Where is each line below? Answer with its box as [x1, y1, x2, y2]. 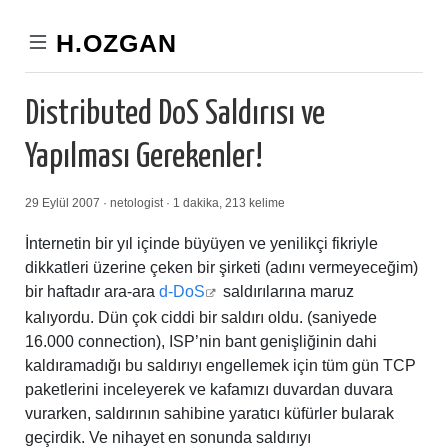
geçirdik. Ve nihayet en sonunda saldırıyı [25, 429, 311, 446]
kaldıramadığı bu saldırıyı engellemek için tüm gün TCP [25, 357, 416, 374]
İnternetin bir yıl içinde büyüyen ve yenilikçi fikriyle [25, 235, 378, 252]
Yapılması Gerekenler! [25, 141, 263, 174]
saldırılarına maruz [219, 283, 354, 300]
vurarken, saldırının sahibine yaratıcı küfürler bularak [25, 405, 394, 422]
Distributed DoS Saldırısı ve [25, 98, 325, 131]
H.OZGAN [56, 29, 177, 57]
